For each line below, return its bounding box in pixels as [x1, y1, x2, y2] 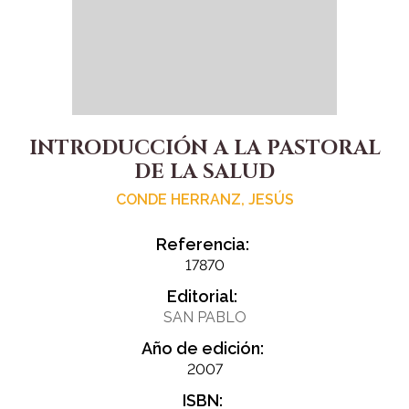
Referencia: [155, 235, 249, 255]
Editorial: [167, 287, 237, 307]
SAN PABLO [163, 309, 246, 327]
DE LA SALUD [134, 159, 275, 186]
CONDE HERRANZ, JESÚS [115, 191, 294, 209]
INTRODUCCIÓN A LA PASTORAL [28, 135, 381, 163]
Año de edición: [141, 339, 264, 359]
